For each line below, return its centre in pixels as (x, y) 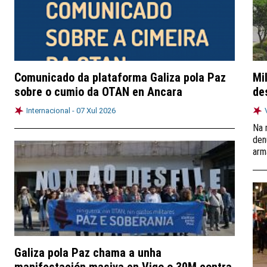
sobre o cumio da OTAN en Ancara (98, 92)
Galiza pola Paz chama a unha (88, 253)
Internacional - (51, 111)
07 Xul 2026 (96, 111)
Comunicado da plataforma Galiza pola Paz (120, 77)
